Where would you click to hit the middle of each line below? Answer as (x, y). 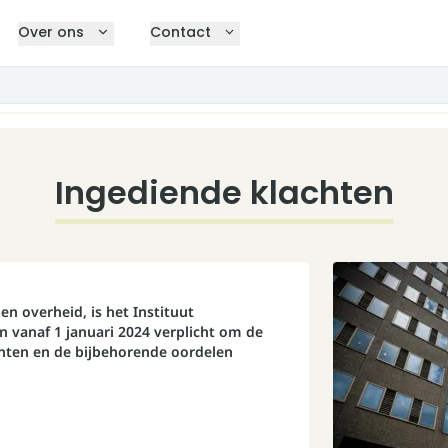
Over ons (51, 32)
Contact (180, 32)
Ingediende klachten (224, 192)
